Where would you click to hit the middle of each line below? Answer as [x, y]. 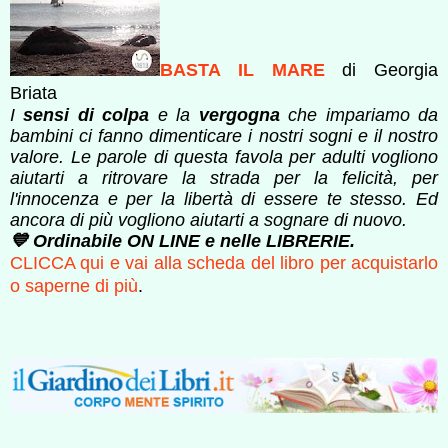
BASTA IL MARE [242, 69]
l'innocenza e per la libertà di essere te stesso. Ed [224, 198]
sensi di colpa [86, 114]
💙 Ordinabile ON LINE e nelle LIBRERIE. [182, 240]
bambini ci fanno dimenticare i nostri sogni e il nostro [224, 135]
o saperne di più [74, 285]
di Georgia [381, 69]
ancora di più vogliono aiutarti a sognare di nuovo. [208, 219]
